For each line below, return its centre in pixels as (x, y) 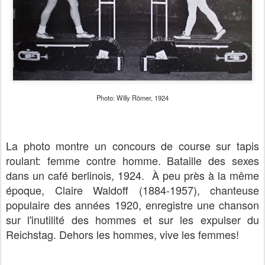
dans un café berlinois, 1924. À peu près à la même (132, 175)
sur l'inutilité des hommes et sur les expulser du (132, 219)
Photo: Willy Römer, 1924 (132, 98)
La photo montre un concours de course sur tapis (132, 146)
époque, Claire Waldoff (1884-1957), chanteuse (132, 190)
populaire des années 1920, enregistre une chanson (132, 205)
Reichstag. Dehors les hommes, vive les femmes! (122, 234)
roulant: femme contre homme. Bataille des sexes (132, 160)
